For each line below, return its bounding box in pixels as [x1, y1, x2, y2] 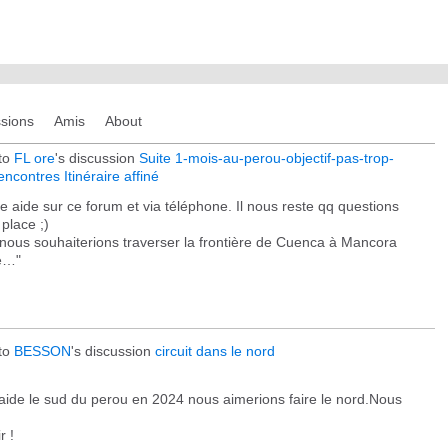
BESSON [14, 343, 71, 359]
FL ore [14, 150, 55, 166]
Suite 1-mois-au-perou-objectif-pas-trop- [139, 150, 394, 166]
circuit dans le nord [155, 343, 275, 359]
